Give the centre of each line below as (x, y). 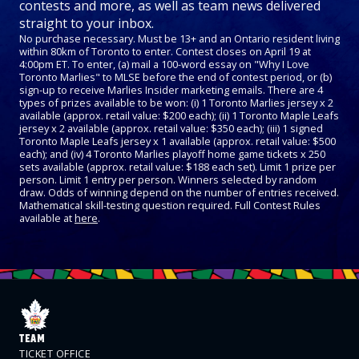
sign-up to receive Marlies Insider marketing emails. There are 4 (171, 90)
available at (47, 218)
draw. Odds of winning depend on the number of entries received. (179, 193)
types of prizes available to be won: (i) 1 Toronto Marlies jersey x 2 (176, 103)
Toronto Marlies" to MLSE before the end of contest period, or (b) (175, 77)
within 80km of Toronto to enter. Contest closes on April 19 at (165, 52)
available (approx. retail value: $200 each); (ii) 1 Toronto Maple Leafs (179, 116)
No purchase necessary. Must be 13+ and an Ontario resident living (179, 39)
